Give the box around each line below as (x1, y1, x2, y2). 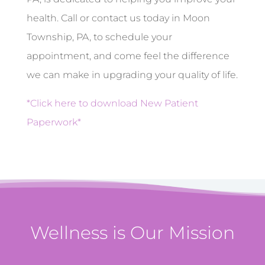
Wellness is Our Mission (30, 222, 235, 244)
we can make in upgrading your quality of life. (26, 69, 238, 81)
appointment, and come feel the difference (26, 50, 230, 62)
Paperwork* (26, 117, 81, 128)
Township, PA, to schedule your (26, 31, 172, 43)
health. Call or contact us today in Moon (26, 12, 210, 24)
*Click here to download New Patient (26, 98, 198, 109)
